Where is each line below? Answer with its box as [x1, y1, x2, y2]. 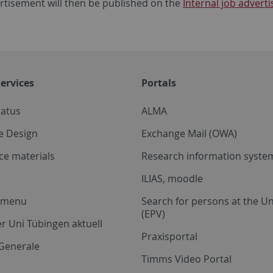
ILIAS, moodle [141, 171, 203, 185]
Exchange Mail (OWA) [141, 126, 237, 140]
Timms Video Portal [141, 252, 232, 266]
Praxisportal [141, 229, 197, 243]
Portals [141, 76, 176, 90]
